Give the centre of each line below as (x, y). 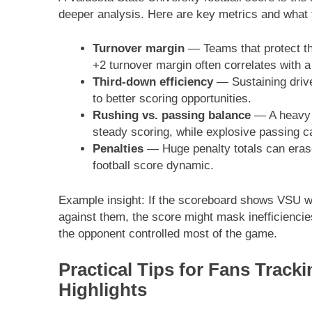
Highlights (103, 290)
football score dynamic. (153, 166)
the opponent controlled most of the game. (168, 233)
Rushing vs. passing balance (171, 116)
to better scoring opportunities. (172, 99)
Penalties (118, 149)
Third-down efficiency (153, 82)
